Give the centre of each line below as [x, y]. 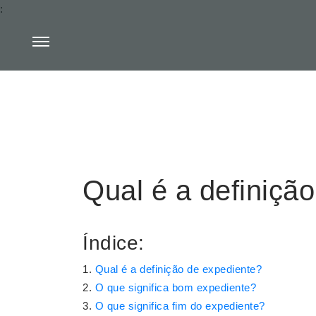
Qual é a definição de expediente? [178, 269]
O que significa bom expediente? [175, 287]
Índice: [114, 243]
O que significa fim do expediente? [180, 306]
